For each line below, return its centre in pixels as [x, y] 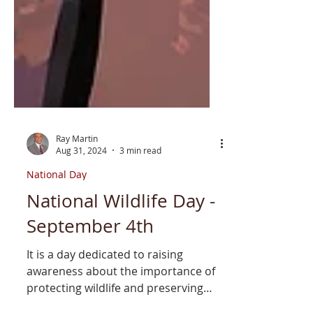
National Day [57, 199]
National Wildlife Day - [121, 226]
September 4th [90, 251]
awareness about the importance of [121, 296]
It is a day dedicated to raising [105, 279]
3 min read [140, 175]
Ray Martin [77, 163]
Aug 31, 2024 [81, 175]
